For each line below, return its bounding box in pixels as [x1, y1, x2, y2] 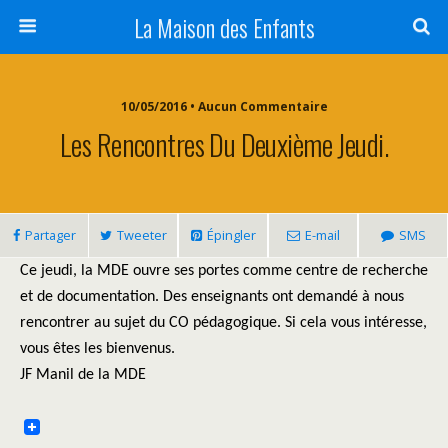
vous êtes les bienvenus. [20, 341, 175, 357]
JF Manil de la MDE [20, 367, 146, 383]
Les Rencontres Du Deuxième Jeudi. [60, 123, 388, 165]
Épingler [206, 226, 256, 244]
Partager [24, 226, 76, 244]
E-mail [304, 226, 340, 244]
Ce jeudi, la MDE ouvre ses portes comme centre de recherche [20, 263, 428, 279]
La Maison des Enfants [133, 9, 315, 45]
